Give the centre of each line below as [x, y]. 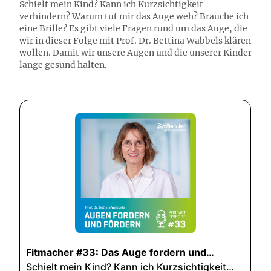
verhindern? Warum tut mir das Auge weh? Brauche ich [134, 16]
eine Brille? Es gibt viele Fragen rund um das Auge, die [133, 28]
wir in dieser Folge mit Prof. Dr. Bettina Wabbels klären [135, 41]
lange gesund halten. [63, 65]
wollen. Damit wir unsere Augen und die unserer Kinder [135, 53]
